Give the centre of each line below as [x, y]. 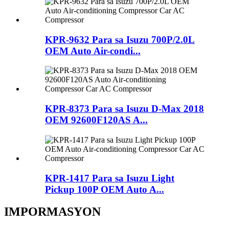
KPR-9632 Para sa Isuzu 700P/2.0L [120, 39]
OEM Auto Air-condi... [93, 51]
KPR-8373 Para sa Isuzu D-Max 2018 [124, 109]
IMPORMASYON [52, 212]
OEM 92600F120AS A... [96, 120]
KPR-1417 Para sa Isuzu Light [110, 178]
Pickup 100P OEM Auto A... [105, 189]
